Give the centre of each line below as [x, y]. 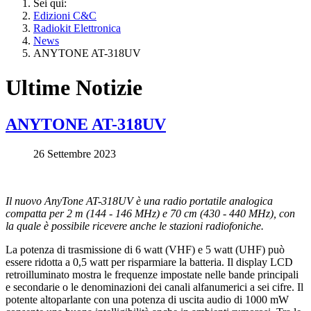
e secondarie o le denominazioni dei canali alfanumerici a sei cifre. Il [154, 287]
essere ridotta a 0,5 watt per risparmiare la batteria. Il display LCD [149, 262]
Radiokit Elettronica [77, 28]
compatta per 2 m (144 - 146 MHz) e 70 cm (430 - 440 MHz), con [150, 214]
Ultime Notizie [74, 87]
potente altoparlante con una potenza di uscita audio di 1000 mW [147, 300]
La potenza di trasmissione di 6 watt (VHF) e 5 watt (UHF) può [145, 250]
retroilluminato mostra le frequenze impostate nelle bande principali [152, 275]
